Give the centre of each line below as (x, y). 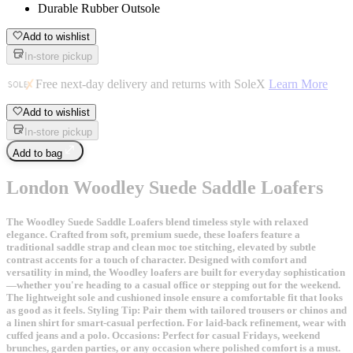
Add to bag (37, 153)
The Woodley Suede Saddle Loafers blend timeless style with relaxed (157, 221)
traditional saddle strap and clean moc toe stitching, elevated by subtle (161, 247)
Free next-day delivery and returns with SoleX (150, 84)
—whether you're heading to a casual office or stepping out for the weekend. (173, 284)
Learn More (298, 84)
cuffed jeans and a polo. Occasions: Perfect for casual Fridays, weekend (163, 335)
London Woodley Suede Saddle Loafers (165, 187)
